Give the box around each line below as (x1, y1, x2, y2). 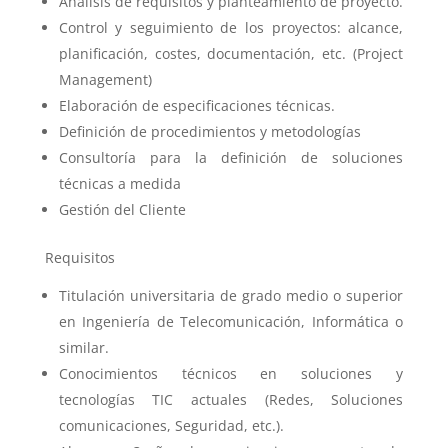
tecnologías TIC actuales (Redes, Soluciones (58, 390, 404, 409)
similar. (58, 338, 109, 357)
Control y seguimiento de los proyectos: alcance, (58, 18, 404, 37)
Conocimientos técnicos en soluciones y (58, 364, 404, 383)
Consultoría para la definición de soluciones (58, 148, 404, 167)
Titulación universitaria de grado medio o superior (58, 286, 404, 305)
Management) (58, 70, 152, 89)
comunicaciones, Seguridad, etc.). (58, 416, 284, 435)
